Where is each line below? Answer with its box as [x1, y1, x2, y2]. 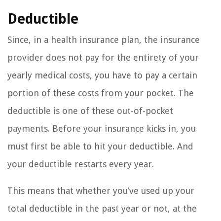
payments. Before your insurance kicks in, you [7, 123, 196, 134]
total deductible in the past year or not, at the [7, 203, 197, 214]
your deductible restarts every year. [7, 159, 154, 170]
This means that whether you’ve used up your [7, 185, 194, 196]
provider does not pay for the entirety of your [7, 52, 199, 63]
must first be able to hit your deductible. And [7, 141, 193, 152]
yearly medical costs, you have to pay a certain [7, 70, 197, 81]
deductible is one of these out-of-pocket [7, 106, 173, 116]
